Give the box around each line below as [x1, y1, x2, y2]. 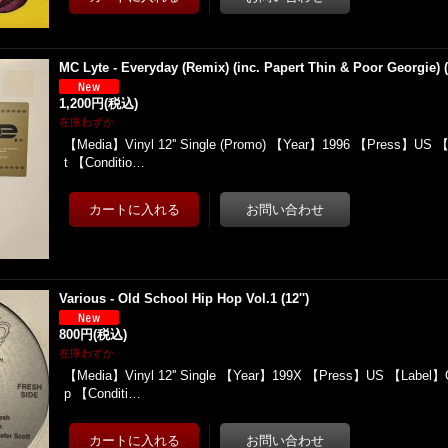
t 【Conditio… [64, 155, 146, 170]
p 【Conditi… [64, 386, 142, 401]
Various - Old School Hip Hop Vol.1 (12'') [59, 291, 310, 306]
